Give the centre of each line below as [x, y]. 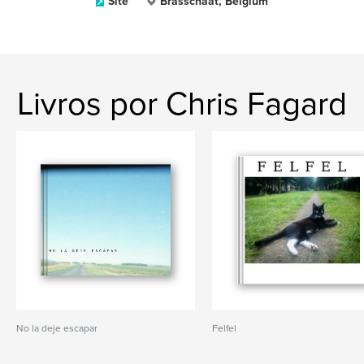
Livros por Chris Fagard [182, 104]
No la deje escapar [57, 328]
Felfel [225, 328]
